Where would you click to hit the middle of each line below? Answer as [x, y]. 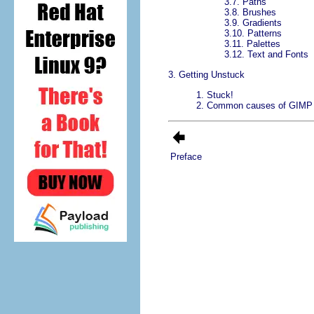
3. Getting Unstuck [206, 75]
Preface [186, 157]
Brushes [259, 13]
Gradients [262, 23]
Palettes [264, 44]
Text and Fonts [278, 55]
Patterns [265, 34]
